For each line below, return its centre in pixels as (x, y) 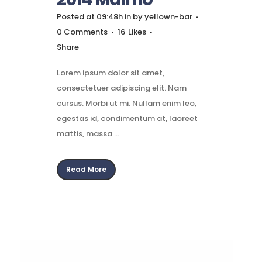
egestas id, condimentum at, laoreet (127, 118)
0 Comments (82, 32)
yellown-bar (168, 17)
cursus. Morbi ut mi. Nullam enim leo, (127, 103)
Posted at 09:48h (90, 17)
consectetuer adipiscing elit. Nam (122, 88)
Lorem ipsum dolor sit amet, (111, 73)
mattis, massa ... (88, 134)
